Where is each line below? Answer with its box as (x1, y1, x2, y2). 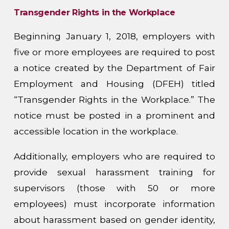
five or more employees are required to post (13, 47, 216, 58)
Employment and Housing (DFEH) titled (13, 78, 216, 89)
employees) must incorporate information (13, 198, 216, 209)
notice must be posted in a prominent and (13, 110, 216, 121)
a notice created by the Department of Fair (13, 62, 216, 74)
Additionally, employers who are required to (13, 150, 216, 162)
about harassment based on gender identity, (13, 214, 216, 225)
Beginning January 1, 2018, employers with (13, 31, 216, 42)
